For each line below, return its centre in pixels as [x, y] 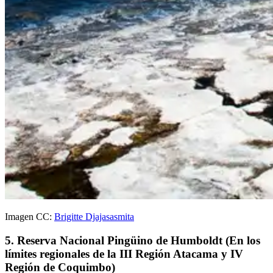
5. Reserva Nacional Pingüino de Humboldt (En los [133, 241]
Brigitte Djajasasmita [94, 217]
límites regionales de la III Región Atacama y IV [124, 254]
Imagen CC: [30, 217]
